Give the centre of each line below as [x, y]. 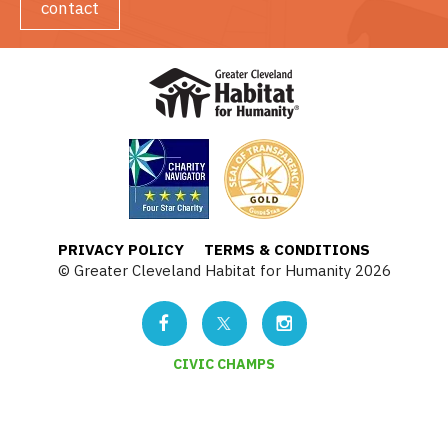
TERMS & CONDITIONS [286, 249]
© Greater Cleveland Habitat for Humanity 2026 [224, 270]
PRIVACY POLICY [120, 249]
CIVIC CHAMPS [224, 363]
